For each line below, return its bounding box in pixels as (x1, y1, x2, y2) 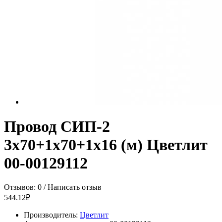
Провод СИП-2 (4, 117, 110, 135)
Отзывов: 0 (4, 183, 42, 192)
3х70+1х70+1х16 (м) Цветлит (4, 135, 208, 154)
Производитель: (24, 211, 80, 220)
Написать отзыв (48, 183, 102, 192)
